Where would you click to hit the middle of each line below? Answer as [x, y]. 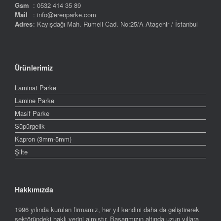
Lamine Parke [35, 101]
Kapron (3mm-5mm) [43, 139]
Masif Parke [32, 113]
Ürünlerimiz [34, 68]
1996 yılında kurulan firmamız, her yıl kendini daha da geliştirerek [107, 210]
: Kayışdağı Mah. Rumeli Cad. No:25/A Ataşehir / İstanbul [115, 24]
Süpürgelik [30, 126]
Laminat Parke [36, 88]
